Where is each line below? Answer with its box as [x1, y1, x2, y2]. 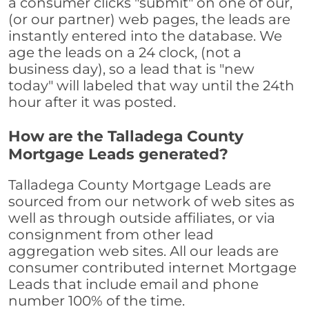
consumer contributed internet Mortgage [8, 259, 297, 277]
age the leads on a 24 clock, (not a [8, 44, 241, 61]
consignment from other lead [8, 226, 214, 243]
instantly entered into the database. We [8, 28, 282, 45]
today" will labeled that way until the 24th [8, 77, 295, 94]
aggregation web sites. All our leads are [8, 243, 279, 260]
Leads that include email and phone [8, 276, 259, 293]
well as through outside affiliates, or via [8, 210, 275, 227]
